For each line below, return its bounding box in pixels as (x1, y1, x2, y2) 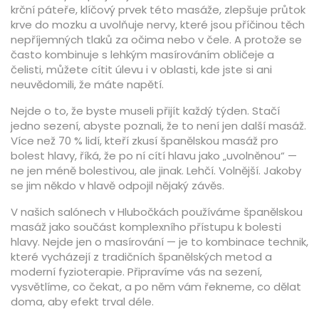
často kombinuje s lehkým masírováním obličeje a (11, 47, 274, 62)
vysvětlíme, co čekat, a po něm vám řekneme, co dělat (11, 279, 301, 294)
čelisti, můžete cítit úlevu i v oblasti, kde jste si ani (11, 62, 272, 77)
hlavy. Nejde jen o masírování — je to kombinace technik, (11, 234, 308, 249)
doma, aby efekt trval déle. (11, 294, 154, 309)
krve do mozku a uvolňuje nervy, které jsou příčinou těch (11, 17, 305, 32)
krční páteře (11, 2, 75, 17)
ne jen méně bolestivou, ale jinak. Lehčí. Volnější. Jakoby (11, 163, 301, 178)
